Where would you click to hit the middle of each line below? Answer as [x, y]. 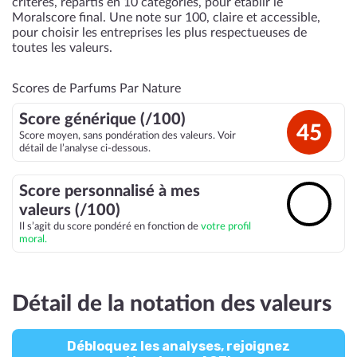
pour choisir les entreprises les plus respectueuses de [159, 33]
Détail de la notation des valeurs [172, 304]
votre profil [226, 226]
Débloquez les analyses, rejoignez [178, 346]
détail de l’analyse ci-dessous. [85, 148]
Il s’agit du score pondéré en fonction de [110, 226]
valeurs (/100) [70, 210]
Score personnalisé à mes [110, 191]
